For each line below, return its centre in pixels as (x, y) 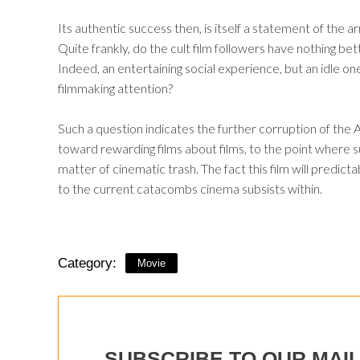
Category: (87, 264)
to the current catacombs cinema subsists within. (190, 189)
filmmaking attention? (115, 88)
